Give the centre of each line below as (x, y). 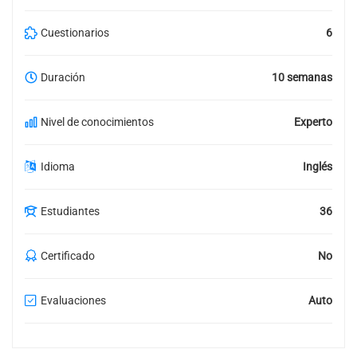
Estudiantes (70, 211)
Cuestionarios (75, 32)
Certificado (68, 255)
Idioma (58, 166)
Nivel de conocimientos (97, 122)
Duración (63, 77)
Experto (313, 122)
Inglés (318, 166)
